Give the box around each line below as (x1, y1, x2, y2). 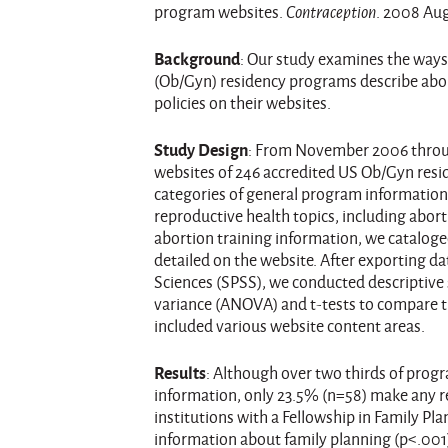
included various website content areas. (154, 314, 426, 338)
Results (154, 360, 207, 385)
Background (154, 46, 241, 71)
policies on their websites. (154, 91, 332, 115)
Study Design (154, 137, 249, 162)
